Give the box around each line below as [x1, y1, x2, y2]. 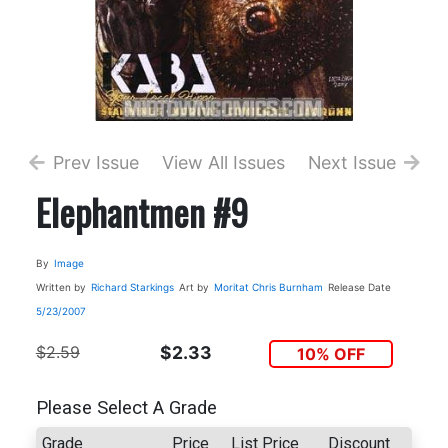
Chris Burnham [251, 280, 323, 293]
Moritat [213, 280, 249, 293]
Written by [35, 280, 86, 293]
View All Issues [162, 151, 286, 173]
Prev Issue [52, 151, 139, 173]
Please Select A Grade [35, 397, 217, 420]
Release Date [327, 280, 391, 293]
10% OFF [297, 343, 366, 364]
